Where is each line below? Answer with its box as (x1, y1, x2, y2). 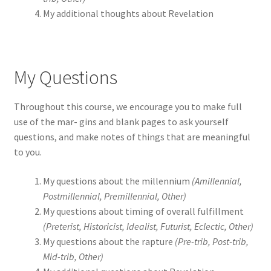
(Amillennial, (191, 174, 242, 187)
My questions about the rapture (42, 235, 175, 247)
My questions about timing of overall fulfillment (42, 204, 244, 217)
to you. (13, 145, 42, 158)
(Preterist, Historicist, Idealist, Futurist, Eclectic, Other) (42, 220, 253, 232)
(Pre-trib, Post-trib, (174, 235, 249, 247)
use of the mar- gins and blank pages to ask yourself (13, 115, 229, 128)
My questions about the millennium (42, 174, 192, 187)
